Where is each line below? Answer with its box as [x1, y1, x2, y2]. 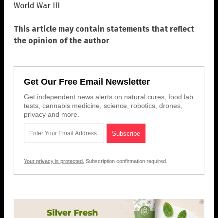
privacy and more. [24, 110, 79, 119]
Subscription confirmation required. [84, 158, 167, 164]
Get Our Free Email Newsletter [24, 77, 150, 87]
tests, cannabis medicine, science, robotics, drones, [24, 102, 182, 110]
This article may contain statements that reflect [14, 24, 194, 34]
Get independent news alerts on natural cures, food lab [24, 93, 193, 101]
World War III [14, 1, 60, 11]
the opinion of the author [14, 36, 109, 46]
